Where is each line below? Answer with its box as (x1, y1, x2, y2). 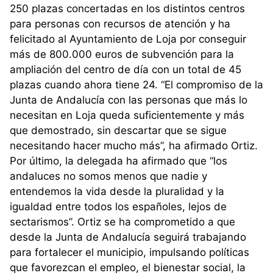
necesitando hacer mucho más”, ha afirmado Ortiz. (10, 140, 258, 152)
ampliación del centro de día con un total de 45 (10, 63, 241, 76)
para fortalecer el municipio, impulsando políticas (10, 246, 249, 259)
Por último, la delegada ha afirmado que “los (10, 155, 227, 168)
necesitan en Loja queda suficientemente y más (10, 109, 244, 122)
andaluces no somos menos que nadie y (10, 170, 207, 183)
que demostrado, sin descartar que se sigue (10, 124, 227, 137)
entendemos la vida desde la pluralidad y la (10, 185, 224, 198)
